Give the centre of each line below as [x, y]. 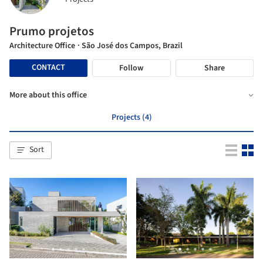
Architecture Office [42, 45]
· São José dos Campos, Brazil [130, 45]
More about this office [48, 95]
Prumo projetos [52, 31]
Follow [131, 68]
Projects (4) [131, 117]
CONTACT [49, 68]
